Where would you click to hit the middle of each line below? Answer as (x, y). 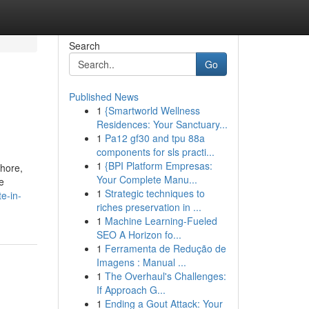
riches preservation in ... (149, 207)
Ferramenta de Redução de (165, 248)
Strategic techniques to (154, 193)
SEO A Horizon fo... (139, 235)
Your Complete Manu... (147, 179)
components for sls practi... (155, 152)
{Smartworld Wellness (152, 110)
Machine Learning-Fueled (161, 221)
